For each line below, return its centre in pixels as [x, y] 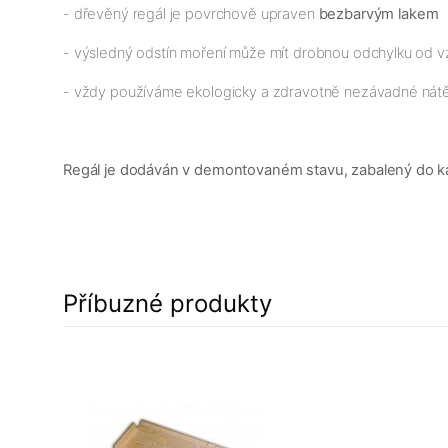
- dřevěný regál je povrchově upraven [191, 13]
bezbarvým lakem [378, 13]
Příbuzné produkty [167, 303]
